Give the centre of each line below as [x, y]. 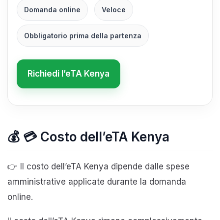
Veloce [114, 9]
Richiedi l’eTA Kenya [69, 73]
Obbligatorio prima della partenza [83, 35]
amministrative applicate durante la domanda [97, 181]
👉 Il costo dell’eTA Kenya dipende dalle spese [98, 166]
